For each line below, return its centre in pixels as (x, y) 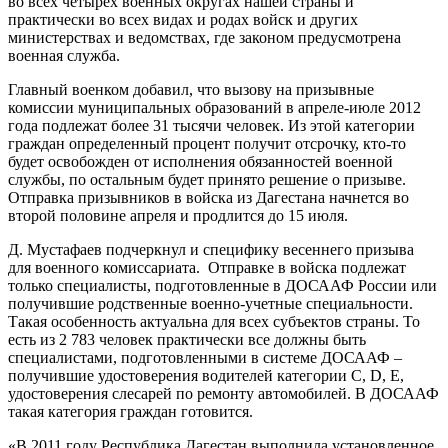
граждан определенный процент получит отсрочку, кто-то (207, 143)
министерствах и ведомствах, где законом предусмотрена (204, 37)
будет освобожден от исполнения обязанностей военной (200, 161)
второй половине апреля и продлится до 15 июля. (178, 215)
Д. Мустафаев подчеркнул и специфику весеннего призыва (211, 249)
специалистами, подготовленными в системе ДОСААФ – (205, 357)
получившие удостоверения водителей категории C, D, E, (206, 375)
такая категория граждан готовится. (132, 411)
